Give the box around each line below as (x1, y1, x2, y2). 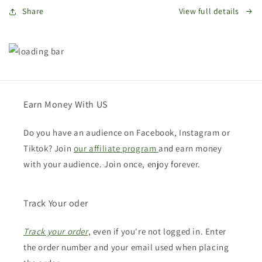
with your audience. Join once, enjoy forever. (23, 158, 201, 170)
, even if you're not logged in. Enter (88, 226, 226, 237)
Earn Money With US (23, 98, 108, 111)
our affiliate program (73, 143, 159, 154)
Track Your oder (23, 197, 88, 210)
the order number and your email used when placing (23, 242, 229, 253)
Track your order (23, 226, 88, 237)
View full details (178, 6, 239, 17)
